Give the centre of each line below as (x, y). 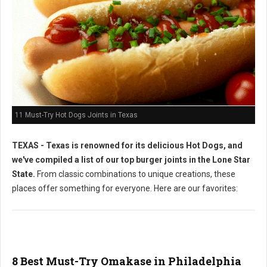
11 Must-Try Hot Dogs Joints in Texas (76, 115)
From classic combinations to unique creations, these (135, 174)
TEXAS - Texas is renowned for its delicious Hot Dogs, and (127, 145)
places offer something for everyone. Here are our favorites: (125, 188)
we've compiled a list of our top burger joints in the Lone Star (131, 159)
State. (24, 174)
